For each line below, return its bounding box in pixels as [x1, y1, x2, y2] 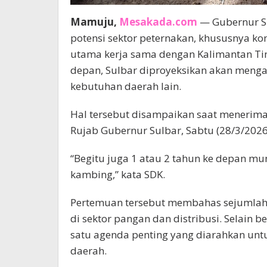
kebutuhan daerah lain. [70, 79, 181, 93]
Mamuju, [70, 14, 119, 29]
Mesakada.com [119, 14, 197, 29]
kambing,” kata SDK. [70, 167, 165, 181]
